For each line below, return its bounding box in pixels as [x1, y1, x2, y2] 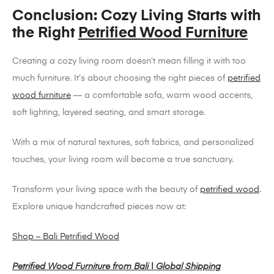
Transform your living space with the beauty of [12, 185, 200, 194]
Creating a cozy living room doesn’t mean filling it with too [12, 57, 246, 66]
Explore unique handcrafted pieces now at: [12, 202, 186, 212]
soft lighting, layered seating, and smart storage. [12, 108, 206, 117]
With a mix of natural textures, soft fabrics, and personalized [12, 138, 254, 147]
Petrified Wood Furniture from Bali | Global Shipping [12, 262, 221, 272]
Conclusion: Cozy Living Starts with [12, 9, 261, 24]
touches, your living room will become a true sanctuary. [12, 155, 234, 165]
